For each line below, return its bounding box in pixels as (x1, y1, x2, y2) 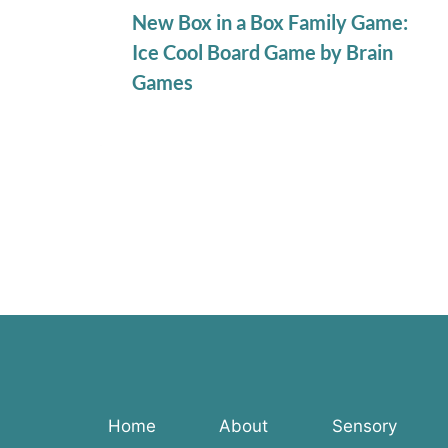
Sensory (331, 415, 397, 436)
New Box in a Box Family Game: (132, 9, 408, 34)
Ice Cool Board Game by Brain (132, 39, 393, 64)
